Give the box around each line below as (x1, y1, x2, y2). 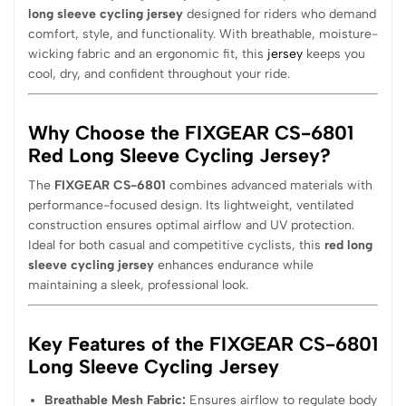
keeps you (303, 46, 365, 63)
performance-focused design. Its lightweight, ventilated (28, 198, 353, 214)
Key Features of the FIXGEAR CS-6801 (28, 331, 378, 355)
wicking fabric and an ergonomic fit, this (28, 46, 267, 63)
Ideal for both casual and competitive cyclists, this (28, 237, 324, 254)
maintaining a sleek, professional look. (28, 277, 248, 294)
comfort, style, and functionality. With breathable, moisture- (28, 26, 378, 43)
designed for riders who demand (183, 6, 376, 23)
